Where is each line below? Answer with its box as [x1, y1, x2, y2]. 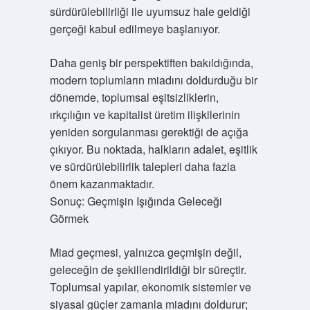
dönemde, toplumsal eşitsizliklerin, [49, 89, 219, 105]
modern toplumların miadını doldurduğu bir [49, 72, 257, 88]
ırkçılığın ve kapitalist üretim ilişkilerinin [49, 107, 240, 122]
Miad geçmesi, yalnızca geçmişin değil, [49, 244, 241, 260]
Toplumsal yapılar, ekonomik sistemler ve [49, 279, 251, 295]
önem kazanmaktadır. [49, 176, 154, 192]
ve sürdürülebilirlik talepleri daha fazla [49, 158, 236, 174]
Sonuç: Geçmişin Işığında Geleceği [49, 193, 222, 209]
